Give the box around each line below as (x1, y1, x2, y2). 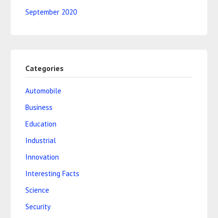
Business (25, 102, 53, 112)
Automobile (25, 86, 62, 95)
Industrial (25, 135, 56, 145)
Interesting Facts (25, 168, 80, 178)
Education (25, 119, 57, 128)
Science (25, 185, 50, 195)
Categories (25, 63, 64, 73)
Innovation (25, 152, 59, 162)
